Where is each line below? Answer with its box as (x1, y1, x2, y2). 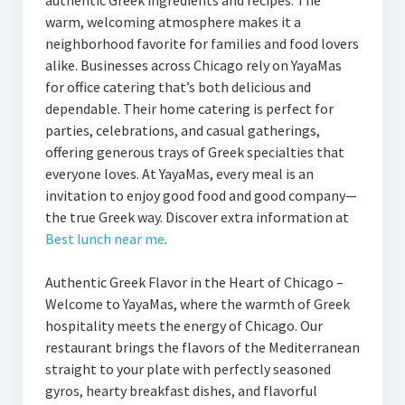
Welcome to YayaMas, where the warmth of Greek (44, 295, 350, 313)
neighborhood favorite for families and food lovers (44, 34, 359, 52)
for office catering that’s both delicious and (44, 78, 311, 96)
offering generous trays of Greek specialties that (44, 143, 344, 161)
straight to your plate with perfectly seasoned (44, 360, 331, 378)
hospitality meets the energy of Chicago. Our (44, 316, 323, 334)
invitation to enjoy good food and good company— (44, 186, 357, 204)
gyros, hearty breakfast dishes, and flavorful (44, 381, 317, 400)
